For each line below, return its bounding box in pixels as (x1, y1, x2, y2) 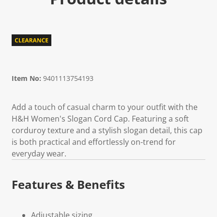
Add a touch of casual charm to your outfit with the (12, 102, 198, 112)
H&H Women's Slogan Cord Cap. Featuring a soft (12, 113, 189, 124)
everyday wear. (12, 148, 66, 159)
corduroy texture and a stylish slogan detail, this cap (12, 125, 202, 136)
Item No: (12, 74, 41, 83)
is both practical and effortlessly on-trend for (12, 137, 176, 147)
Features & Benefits (12, 176, 125, 192)
